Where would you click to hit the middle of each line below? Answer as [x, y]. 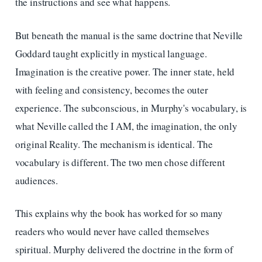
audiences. [37, 180]
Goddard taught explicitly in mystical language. [111, 53]
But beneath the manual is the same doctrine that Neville [129, 35]
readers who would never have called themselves [112, 232]
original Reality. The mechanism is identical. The [114, 144]
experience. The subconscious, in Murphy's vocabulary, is [131, 108]
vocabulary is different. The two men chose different [120, 162]
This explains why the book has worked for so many [119, 213]
